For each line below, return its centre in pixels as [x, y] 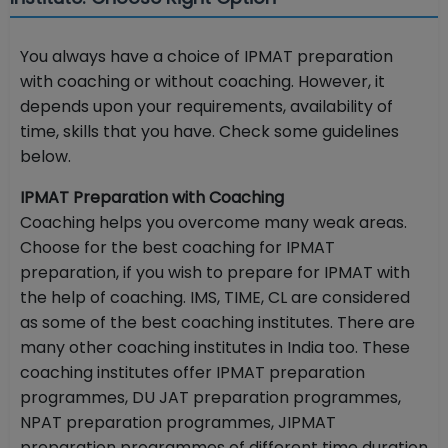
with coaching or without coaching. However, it [202, 82]
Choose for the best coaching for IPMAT [177, 248]
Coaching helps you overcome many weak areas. [213, 223]
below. [47, 157]
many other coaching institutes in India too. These [215, 348]
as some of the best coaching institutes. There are [217, 323]
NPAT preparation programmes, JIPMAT [178, 423]
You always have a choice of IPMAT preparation [206, 57]
